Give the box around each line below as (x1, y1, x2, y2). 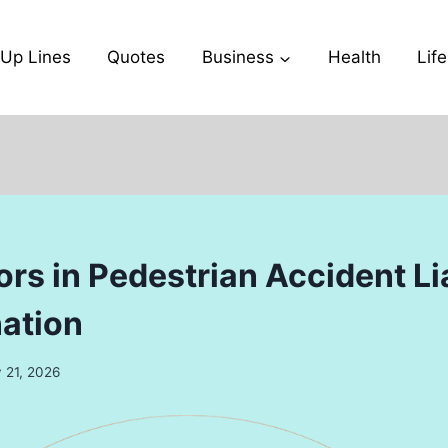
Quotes (107, 47, 166, 67)
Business (202, 47, 275, 67)
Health (327, 47, 381, 67)
